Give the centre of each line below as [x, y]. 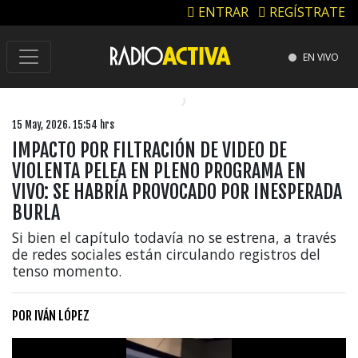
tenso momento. [67, 270]
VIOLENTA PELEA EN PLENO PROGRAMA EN [159, 171]
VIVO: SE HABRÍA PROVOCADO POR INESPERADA [177, 191]
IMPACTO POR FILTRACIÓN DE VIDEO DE [149, 150]
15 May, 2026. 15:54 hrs [63, 124]
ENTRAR [222, 12]
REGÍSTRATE [306, 12]
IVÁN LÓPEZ [62, 315]
